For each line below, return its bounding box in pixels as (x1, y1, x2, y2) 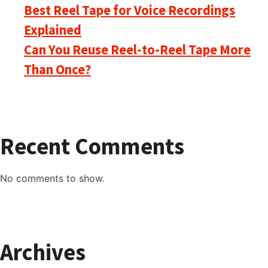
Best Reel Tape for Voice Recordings (24, 1, 235, 19)
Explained (24, 21, 81, 38)
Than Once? (24, 60, 91, 78)
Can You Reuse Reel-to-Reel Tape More (24, 41, 251, 58)
